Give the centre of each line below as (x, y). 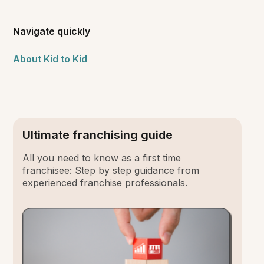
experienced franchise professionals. (105, 183)
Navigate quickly (52, 32)
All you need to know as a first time (102, 158)
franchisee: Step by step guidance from (111, 171)
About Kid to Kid (50, 59)
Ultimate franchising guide (98, 135)
